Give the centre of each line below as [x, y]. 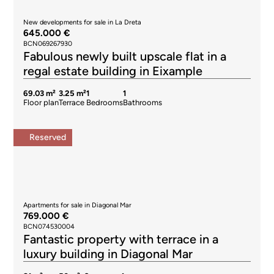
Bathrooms [143, 102]
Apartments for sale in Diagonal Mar [78, 205]
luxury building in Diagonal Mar [108, 254]
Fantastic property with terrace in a [121, 239]
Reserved [48, 137]
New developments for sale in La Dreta [83, 22]
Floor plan [41, 102]
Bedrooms [105, 102]
